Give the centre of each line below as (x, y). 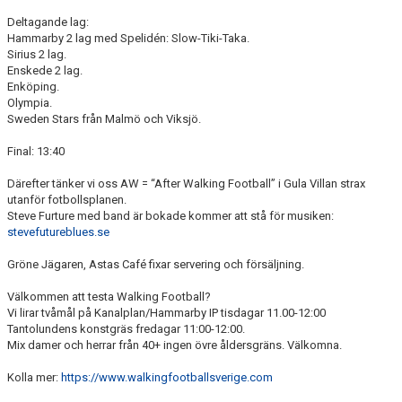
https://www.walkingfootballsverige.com (167, 378)
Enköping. (33, 87)
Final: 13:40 (36, 152)
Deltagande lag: (48, 22)
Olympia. (30, 103)
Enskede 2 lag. (45, 71)
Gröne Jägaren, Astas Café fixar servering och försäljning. (156, 265)
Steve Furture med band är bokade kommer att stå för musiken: (170, 216)
